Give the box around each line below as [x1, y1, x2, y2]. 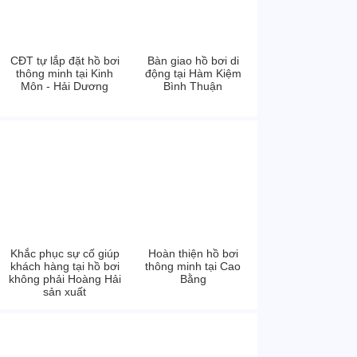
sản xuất [43, 285, 86, 298]
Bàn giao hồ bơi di [147, 54, 239, 67]
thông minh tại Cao [145, 260, 241, 273]
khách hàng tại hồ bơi [10, 260, 120, 273]
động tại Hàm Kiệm [144, 67, 241, 80]
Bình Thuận [163, 80, 222, 92]
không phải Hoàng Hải [8, 273, 121, 285]
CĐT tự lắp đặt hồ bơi [10, 54, 120, 67]
